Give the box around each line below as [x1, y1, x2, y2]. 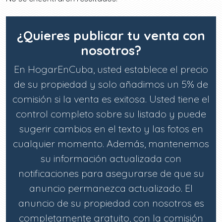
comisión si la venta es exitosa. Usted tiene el [12, 93, 210, 105]
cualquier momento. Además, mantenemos [13, 137, 209, 150]
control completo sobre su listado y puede [16, 108, 206, 120]
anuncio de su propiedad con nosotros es [18, 197, 204, 209]
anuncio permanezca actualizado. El [29, 182, 193, 194]
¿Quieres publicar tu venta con [17, 28, 205, 43]
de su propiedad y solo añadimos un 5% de [14, 78, 208, 90]
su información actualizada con [41, 152, 181, 165]
